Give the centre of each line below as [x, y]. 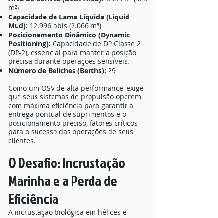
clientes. [22, 140]
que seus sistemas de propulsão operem [75, 97]
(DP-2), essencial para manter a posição [72, 52]
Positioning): [29, 44]
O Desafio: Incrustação [67, 163]
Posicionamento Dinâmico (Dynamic [69, 35]
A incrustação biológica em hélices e [67, 212]
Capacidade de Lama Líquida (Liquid [69, 17]
